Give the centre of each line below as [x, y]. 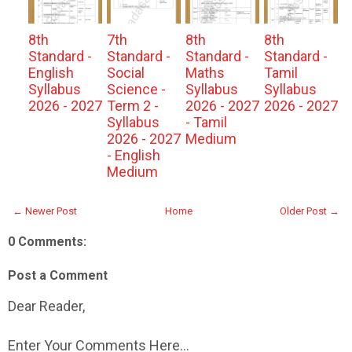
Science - [136, 89]
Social [125, 73]
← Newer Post [45, 211]
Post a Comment [58, 275]
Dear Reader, [46, 306]
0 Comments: [47, 242]
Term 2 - [132, 106]
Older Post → [310, 211]
